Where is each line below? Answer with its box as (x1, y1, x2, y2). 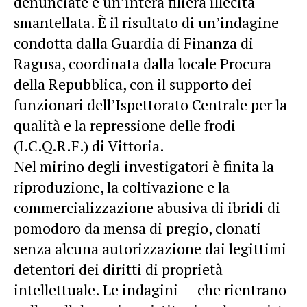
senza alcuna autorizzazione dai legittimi (14, 238, 286, 258)
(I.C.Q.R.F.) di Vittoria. (14, 135, 164, 156)
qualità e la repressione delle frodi (14, 114, 236, 135)
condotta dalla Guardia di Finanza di (14, 32, 254, 53)
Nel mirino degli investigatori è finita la (14, 156, 274, 176)
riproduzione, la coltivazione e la (14, 176, 230, 197)
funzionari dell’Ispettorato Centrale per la (14, 94, 287, 114)
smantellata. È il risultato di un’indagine (14, 12, 279, 32)
